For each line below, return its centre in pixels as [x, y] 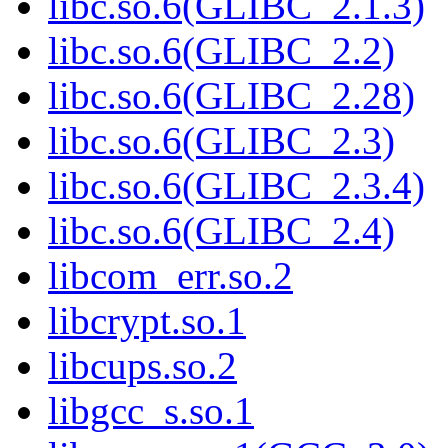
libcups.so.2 [142, 366]
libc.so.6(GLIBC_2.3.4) [236, 186]
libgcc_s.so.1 [151, 411]
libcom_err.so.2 [170, 276]
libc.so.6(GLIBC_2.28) [231, 96]
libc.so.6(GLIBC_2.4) [221, 231]
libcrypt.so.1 [147, 321]
